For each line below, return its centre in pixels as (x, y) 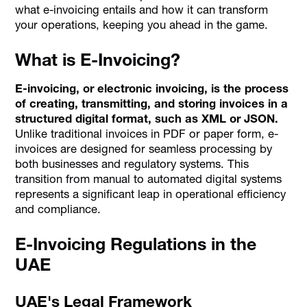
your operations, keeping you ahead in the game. (142, 24)
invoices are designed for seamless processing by (144, 149)
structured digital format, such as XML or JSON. (147, 119)
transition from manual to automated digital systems (149, 179)
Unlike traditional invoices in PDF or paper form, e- (147, 134)
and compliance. (58, 209)
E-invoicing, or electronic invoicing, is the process (152, 89)
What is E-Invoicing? (98, 59)
